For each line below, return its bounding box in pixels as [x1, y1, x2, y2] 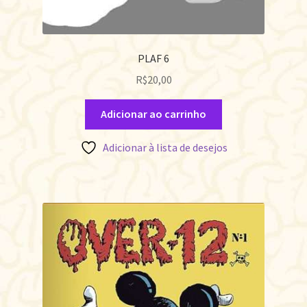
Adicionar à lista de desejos [102, 140, 228, 155]
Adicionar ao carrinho [101, 107, 206, 121]
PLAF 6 [138, 51, 169, 65]
